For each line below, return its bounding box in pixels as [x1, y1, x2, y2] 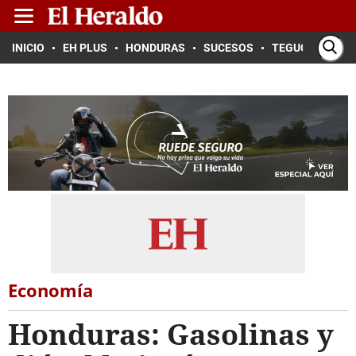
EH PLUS [63, 41, 107, 54]
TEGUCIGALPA [272, 41, 346, 54]
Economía [8, 278, 93, 302]
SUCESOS [203, 41, 253, 54]
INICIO [12, 41, 44, 54]
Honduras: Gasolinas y [8, 315, 334, 354]
